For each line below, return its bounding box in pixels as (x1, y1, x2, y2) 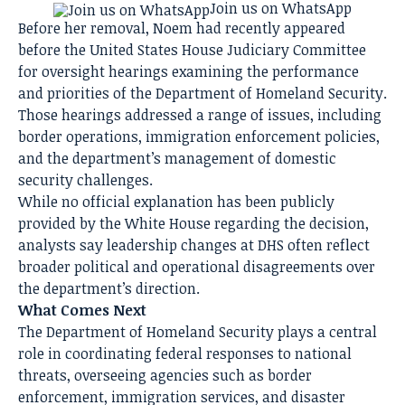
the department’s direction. (18, 278, 200, 299)
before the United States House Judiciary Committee (18, 40, 366, 61)
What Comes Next (18, 300, 146, 321)
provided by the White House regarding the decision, (18, 213, 369, 234)
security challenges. (18, 170, 153, 191)
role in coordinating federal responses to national (18, 344, 352, 364)
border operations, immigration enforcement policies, (18, 127, 380, 147)
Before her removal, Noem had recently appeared (18, 18, 345, 39)
